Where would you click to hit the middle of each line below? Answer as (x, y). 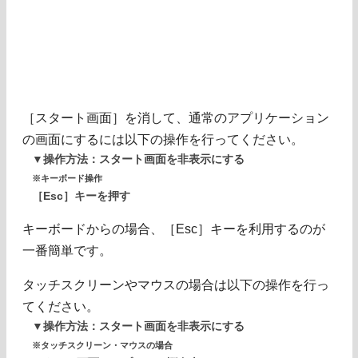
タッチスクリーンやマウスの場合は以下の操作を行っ (176, 285)
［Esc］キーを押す (81, 197)
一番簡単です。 (67, 251)
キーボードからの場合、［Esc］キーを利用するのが (174, 229)
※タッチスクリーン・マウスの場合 (102, 346)
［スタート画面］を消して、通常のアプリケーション (176, 118)
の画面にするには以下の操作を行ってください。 (163, 140)
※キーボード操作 (67, 179)
